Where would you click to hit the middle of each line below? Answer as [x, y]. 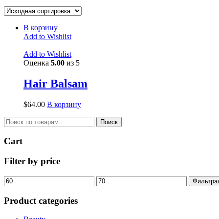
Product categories [41, 200]
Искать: [16, 120]
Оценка [37, 63]
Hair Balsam [55, 83]
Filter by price [32, 161]
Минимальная [27, 179]
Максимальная [120, 179]
